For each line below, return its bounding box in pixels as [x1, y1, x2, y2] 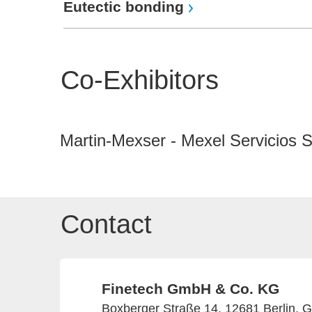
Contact [61, 210, 152, 240]
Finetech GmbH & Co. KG [102, 281, 279, 297]
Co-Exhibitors [61, 65, 219, 95]
